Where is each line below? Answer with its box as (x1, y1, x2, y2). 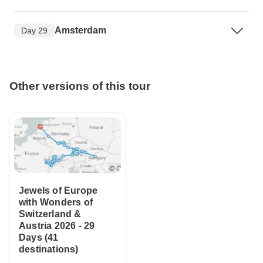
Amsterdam (55, 25, 106, 36)
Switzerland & (19, 209, 82, 220)
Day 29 (21, 25, 48, 35)
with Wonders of (19, 197, 93, 208)
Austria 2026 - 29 (19, 221, 95, 231)
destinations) (19, 244, 79, 255)
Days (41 (19, 232, 59, 243)
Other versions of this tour (9, 80, 150, 93)
